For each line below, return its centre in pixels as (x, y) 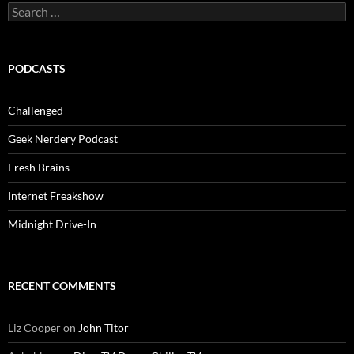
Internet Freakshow (56, 195)
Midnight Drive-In (52, 224)
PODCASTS (37, 68)
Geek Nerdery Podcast (63, 138)
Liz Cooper (34, 327)
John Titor (104, 327)
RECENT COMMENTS (62, 285)
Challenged (36, 110)
